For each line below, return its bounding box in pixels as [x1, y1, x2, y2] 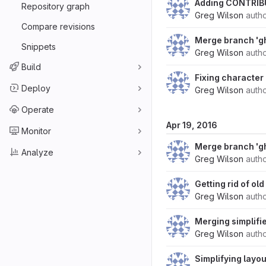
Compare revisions [21, 21, 95, 31]
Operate [21, 104, 54, 115]
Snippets [21, 41, 56, 52]
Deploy [21, 83, 50, 93]
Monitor [21, 125, 51, 136]
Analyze [21, 147, 53, 157]
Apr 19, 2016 [166, 120, 217, 130]
